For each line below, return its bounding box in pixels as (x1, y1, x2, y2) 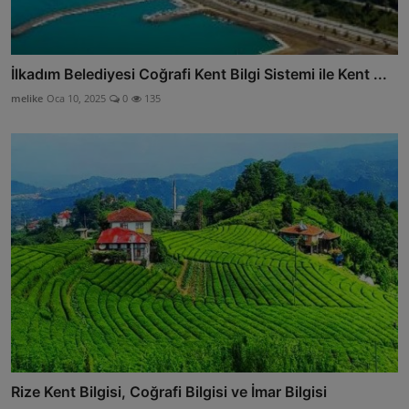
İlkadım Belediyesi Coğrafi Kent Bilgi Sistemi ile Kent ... (11, 65, 387, 83)
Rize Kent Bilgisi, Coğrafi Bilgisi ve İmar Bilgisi (11, 383, 327, 402)
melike (11, 91, 43, 105)
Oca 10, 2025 (47, 91, 106, 105)
